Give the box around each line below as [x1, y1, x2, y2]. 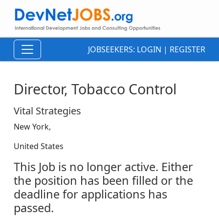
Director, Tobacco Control [14, 79, 176, 99]
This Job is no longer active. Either [14, 159, 193, 175]
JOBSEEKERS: [88, 44, 137, 55]
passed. [14, 200, 54, 216]
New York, [14, 121, 51, 132]
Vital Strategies [14, 104, 81, 118]
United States [14, 141, 64, 152]
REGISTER [170, 44, 205, 55]
